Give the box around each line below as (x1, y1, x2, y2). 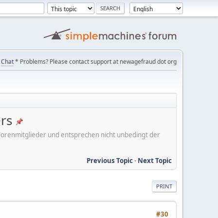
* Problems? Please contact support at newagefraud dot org (14, 57, 177, 66)
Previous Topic (87, 156, 133, 165)
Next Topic (138, 156, 172, 165)
